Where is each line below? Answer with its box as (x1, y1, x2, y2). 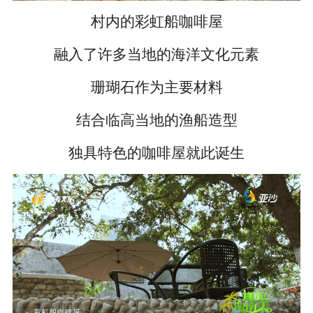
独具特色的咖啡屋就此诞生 (68, 144, 245, 161)
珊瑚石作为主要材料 (90, 79, 223, 96)
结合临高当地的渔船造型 (75, 111, 238, 129)
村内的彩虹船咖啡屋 (90, 13, 223, 31)
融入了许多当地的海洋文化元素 (54, 46, 259, 64)
